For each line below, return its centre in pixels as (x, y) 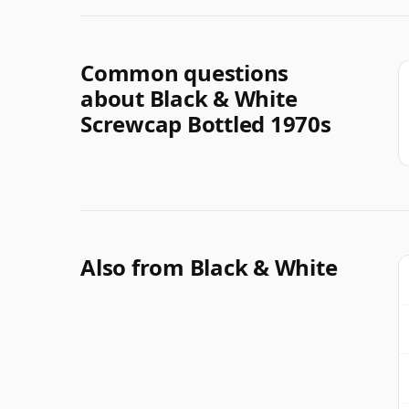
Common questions (185, 72)
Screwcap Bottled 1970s (206, 123)
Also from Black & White (209, 267)
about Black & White (189, 98)
